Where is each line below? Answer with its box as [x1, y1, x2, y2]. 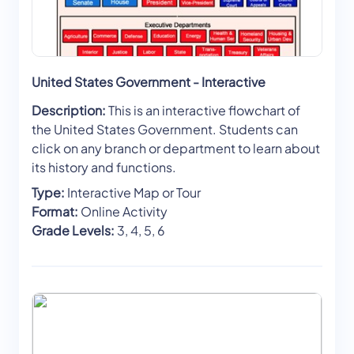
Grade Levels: [32, 222, 115, 239]
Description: [32, 102, 106, 119]
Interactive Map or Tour [65, 184, 201, 201]
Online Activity [78, 203, 168, 220]
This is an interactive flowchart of [106, 102, 300, 119]
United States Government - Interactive [32, 73, 265, 91]
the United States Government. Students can [32, 121, 298, 138]
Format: [32, 203, 78, 220]
